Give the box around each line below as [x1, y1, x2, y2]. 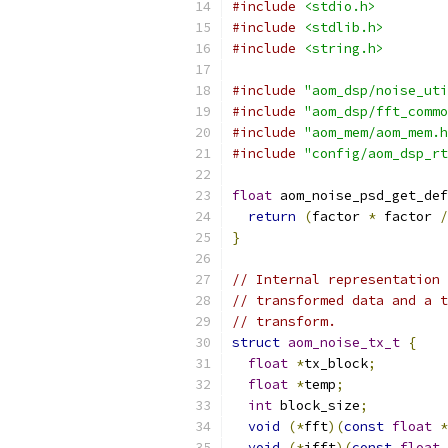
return [248, 208, 296, 225]
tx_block [304, 355, 368, 372]
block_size [272, 397, 360, 414]
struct [232, 334, 280, 351]
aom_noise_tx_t [288, 334, 400, 351]
